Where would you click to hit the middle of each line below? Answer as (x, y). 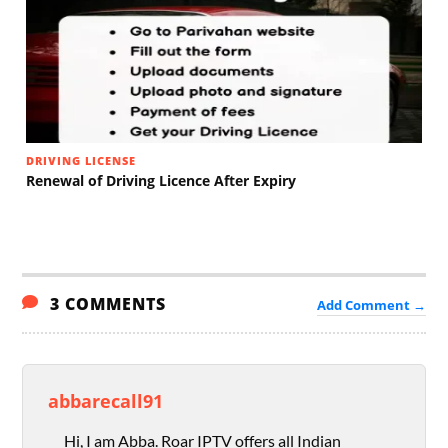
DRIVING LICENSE (81, 161)
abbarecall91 (106, 401)
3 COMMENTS (106, 304)
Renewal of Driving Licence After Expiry (161, 181)
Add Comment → (371, 305)
